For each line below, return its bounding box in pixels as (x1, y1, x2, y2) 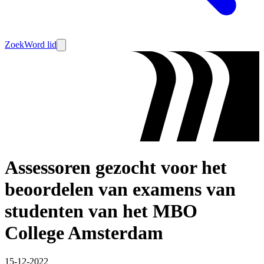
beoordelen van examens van (5, 178, 236, 200)
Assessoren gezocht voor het (5, 156, 227, 178)
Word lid (24, 39, 57, 49)
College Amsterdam (5, 222, 163, 243)
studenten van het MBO (5, 200, 197, 222)
